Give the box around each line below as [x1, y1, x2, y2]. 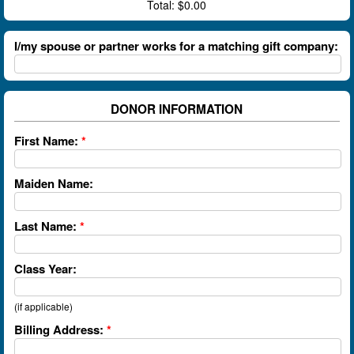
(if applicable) [14, 299, 73, 314]
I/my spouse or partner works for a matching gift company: [14, 37, 339, 55]
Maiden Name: [14, 174, 94, 192]
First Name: [14, 131, 79, 149]
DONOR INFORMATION [111, 100, 243, 119]
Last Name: [14, 217, 77, 235]
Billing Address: [14, 320, 104, 338]
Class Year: [14, 260, 77, 278]
